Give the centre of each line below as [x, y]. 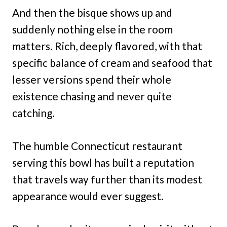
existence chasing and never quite [92, 96]
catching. [33, 113]
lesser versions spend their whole [92, 79]
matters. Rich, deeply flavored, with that [107, 46]
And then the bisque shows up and [92, 12]
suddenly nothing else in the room [92, 29]
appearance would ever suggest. [88, 196]
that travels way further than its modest [107, 179]
